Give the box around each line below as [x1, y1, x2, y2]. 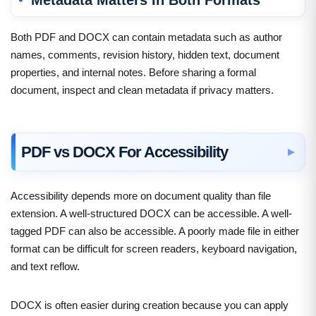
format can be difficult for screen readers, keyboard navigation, [11, 242, 297, 255]
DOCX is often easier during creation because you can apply [11, 298, 288, 311]
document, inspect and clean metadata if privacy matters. [11, 83, 274, 96]
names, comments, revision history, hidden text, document [11, 48, 279, 61]
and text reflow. [11, 260, 80, 272]
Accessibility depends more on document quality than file [11, 189, 271, 202]
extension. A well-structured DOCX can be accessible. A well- [11, 207, 292, 219]
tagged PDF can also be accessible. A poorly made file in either [11, 224, 299, 237]
